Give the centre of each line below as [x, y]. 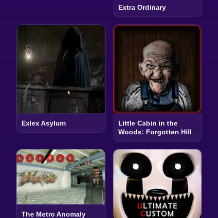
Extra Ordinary [142, 7]
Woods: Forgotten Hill [155, 132]
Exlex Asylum [43, 123]
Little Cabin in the [148, 123]
